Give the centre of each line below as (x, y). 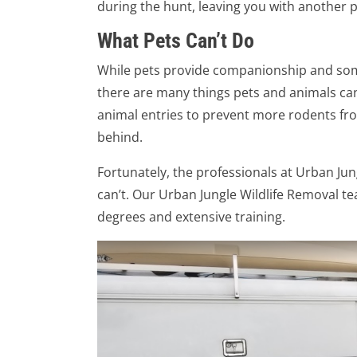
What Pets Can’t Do (176, 40)
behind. (120, 137)
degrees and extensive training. (191, 216)
